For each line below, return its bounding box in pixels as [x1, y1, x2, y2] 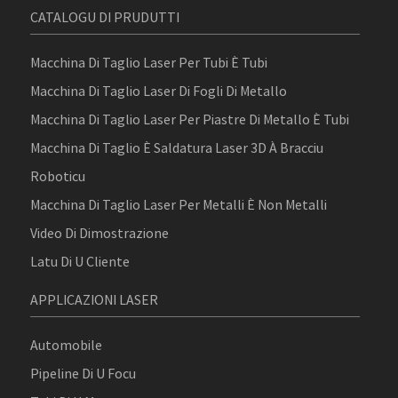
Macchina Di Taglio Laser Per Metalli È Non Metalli [30, 195, 328, 213]
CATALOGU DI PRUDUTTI [30, 7, 180, 26]
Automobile [30, 335, 103, 354]
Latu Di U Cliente [30, 251, 131, 270]
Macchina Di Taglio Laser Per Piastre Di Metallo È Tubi [30, 109, 350, 128]
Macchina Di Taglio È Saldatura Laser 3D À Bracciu [30, 138, 324, 156]
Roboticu [30, 166, 86, 185]
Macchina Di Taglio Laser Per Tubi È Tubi [30, 52, 268, 71]
